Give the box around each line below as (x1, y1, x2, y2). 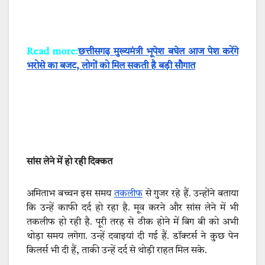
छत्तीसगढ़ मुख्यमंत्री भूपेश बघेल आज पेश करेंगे (78, 47, 239, 57)
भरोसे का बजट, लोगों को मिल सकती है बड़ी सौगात (27, 61, 195, 71)
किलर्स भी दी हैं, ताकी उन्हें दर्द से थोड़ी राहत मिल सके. (27, 245, 207, 256)
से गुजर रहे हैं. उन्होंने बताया (142, 189, 239, 199)
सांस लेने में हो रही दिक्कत (27, 157, 112, 167)
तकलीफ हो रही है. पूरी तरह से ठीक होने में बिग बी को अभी (27, 217, 238, 227)
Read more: (27, 47, 79, 57)
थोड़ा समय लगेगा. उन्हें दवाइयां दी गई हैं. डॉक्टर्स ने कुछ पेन (27, 231, 238, 241)
